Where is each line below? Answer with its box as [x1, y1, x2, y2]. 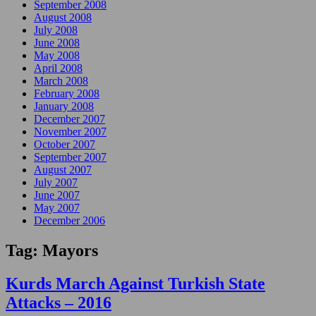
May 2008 [34, 49, 80, 61]
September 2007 [34, 151, 107, 163]
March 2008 [34, 75, 88, 87]
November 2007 [34, 126, 107, 138]
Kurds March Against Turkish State [6, 274, 265, 293]
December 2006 [34, 214, 105, 226]
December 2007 [34, 113, 105, 125]
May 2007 [34, 202, 80, 214]
